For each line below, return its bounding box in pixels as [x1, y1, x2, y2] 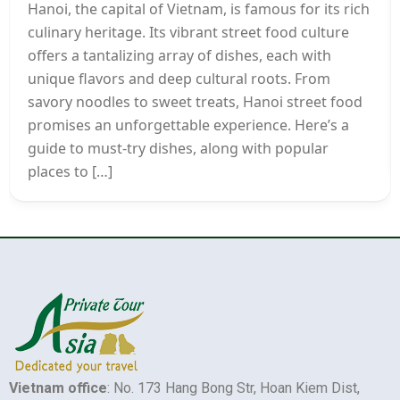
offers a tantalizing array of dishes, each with [28, 46, 331, 66]
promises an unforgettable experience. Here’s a [28, 115, 349, 136]
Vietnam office [9, 379, 107, 397]
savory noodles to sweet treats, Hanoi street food [28, 92, 362, 112]
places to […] [28, 162, 112, 182]
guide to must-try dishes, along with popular [28, 138, 329, 159]
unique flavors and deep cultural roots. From [28, 69, 330, 89]
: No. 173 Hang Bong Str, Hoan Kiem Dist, [107, 379, 360, 397]
